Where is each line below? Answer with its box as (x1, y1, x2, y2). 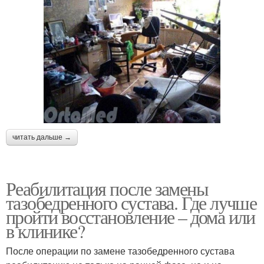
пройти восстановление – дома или (6, 203, 255, 229)
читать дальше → (12, 133, 71, 141)
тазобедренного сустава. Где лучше (6, 189, 257, 215)
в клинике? (6, 217, 84, 243)
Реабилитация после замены (6, 175, 208, 201)
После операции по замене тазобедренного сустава (6, 243, 235, 258)
